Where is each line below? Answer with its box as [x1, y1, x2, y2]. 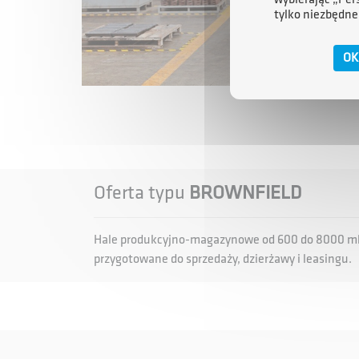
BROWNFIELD [189, 181, 301, 204]
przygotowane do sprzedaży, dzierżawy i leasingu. [94, 252, 352, 267]
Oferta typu [94, 181, 189, 204]
